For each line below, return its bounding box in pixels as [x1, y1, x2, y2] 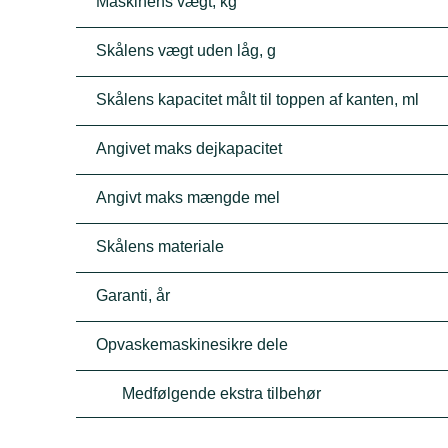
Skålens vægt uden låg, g [96, 42, 277, 59]
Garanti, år [96, 287, 171, 304]
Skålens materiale [96, 238, 225, 255]
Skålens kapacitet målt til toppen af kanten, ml [96, 91, 420, 108]
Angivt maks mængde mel [96, 189, 281, 206]
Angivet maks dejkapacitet [96, 140, 283, 157]
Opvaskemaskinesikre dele [96, 336, 289, 353]
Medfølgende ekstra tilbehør [122, 385, 322, 402]
